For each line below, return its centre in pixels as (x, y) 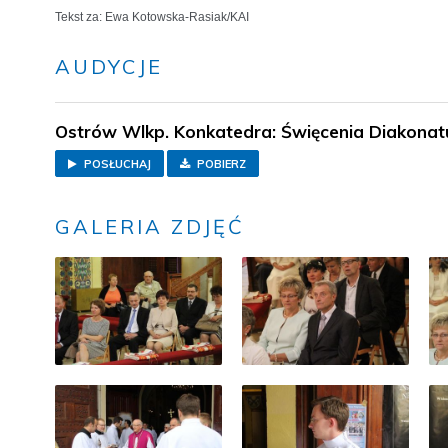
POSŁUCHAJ (116, 164)
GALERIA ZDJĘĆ (150, 226)
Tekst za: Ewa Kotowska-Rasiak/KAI (152, 17)
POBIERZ (220, 164)
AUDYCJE (109, 66)
